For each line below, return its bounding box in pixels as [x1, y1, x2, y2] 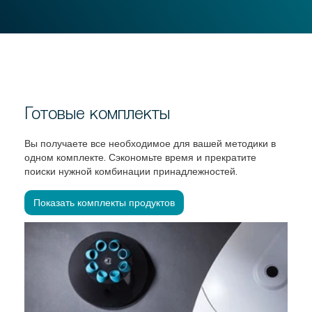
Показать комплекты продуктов [33, 197, 175, 209]
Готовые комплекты [24, 102, 170, 123]
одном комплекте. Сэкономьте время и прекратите [24, 152, 256, 164]
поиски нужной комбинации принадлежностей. [24, 166, 237, 178]
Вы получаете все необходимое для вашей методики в [24, 138, 276, 150]
